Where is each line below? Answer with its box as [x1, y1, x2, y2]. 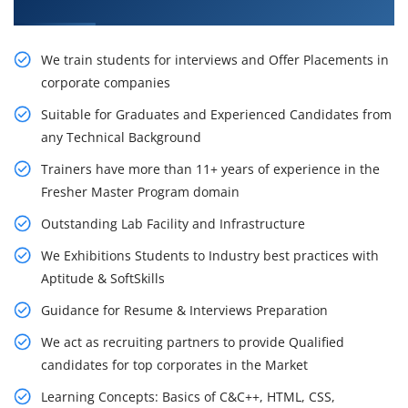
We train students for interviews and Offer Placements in [41, 51, 389, 69]
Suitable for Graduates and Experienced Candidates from [41, 106, 392, 124]
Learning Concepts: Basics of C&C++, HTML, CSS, [41, 388, 335, 406]
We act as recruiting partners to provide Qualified [41, 333, 344, 352]
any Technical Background [41, 128, 201, 147]
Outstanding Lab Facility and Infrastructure [41, 215, 305, 233]
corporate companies [41, 74, 170, 92]
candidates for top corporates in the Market [41, 356, 308, 374]
